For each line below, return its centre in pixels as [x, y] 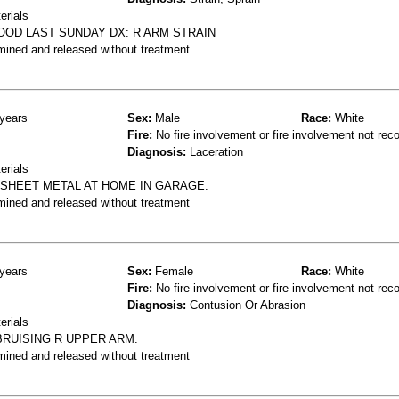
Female [172, 271]
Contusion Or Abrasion [246, 305]
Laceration [215, 151]
